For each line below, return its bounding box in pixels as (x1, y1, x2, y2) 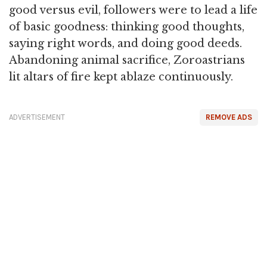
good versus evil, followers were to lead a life (9, 3, 257, 17)
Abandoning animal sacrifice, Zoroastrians (9, 53, 245, 67)
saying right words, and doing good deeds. (9, 36, 242, 50)
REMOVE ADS (206, 112, 252, 122)
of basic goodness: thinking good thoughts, (9, 20, 244, 33)
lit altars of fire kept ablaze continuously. (9, 70, 233, 83)
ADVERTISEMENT (9, 112, 65, 122)
